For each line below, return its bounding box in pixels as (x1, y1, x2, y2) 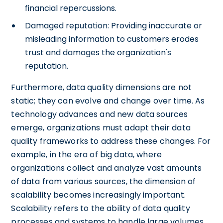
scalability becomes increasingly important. (11, 189, 186, 201)
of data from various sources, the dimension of (11, 175, 196, 187)
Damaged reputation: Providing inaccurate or (25, 19, 203, 31)
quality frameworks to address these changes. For (11, 135, 211, 147)
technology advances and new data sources (11, 108, 188, 120)
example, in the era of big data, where (11, 148, 162, 160)
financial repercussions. (25, 2, 117, 14)
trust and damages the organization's (25, 46, 172, 58)
